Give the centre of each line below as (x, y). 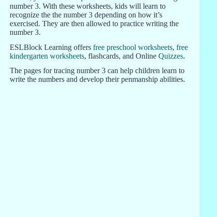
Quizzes (171, 56)
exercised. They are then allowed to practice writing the (94, 23)
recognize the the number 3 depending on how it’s (86, 15)
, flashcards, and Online (121, 56)
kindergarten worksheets (47, 56)
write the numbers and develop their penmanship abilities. (97, 79)
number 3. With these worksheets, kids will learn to (88, 6)
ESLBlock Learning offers (51, 47)
